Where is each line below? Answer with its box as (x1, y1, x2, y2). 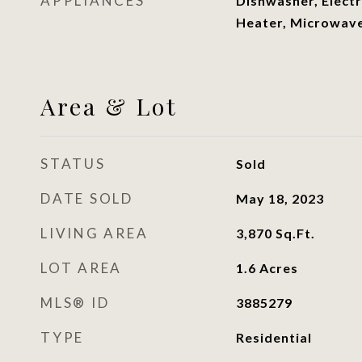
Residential (235, 330, 312, 345)
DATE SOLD (40, 190, 133, 207)
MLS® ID (40, 294, 110, 311)
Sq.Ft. (275, 225, 315, 241)
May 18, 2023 (235, 191, 324, 206)
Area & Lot (40, 90, 178, 121)
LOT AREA (40, 259, 122, 276)
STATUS (40, 155, 106, 172)
